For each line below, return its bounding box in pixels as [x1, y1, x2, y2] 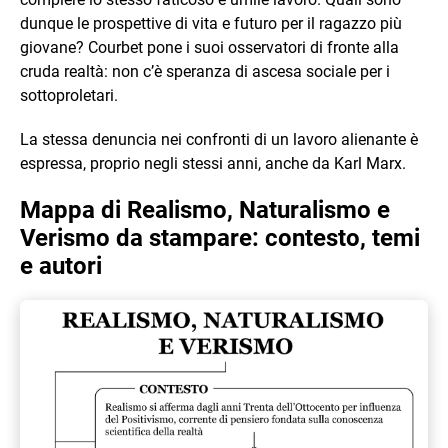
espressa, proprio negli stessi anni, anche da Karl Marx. [20, 154, 406, 174]
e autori [20, 252, 102, 281]
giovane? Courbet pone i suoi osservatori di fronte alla [20, 38, 399, 58]
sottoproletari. [20, 86, 118, 106]
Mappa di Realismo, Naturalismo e [20, 196, 390, 225]
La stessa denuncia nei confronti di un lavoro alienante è [20, 130, 418, 150]
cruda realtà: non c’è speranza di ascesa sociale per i [20, 62, 390, 82]
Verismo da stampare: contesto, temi [20, 224, 420, 253]
